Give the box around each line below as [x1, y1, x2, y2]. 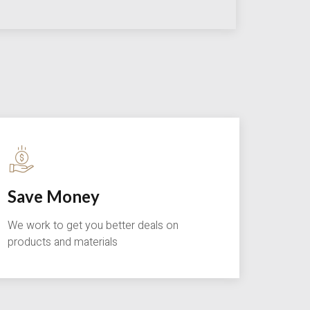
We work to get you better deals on [8, 217, 179, 235]
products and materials [8, 234, 118, 251]
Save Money [8, 186, 100, 207]
